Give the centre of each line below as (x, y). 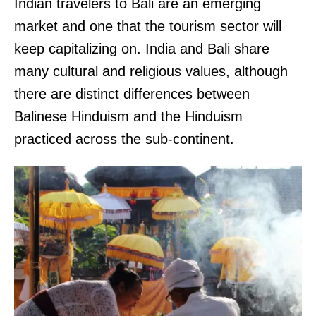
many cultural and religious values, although (151, 71)
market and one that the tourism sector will (148, 26)
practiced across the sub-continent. (126, 139)
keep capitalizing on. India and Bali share (142, 48)
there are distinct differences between (132, 93)
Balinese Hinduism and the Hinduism (128, 116)
